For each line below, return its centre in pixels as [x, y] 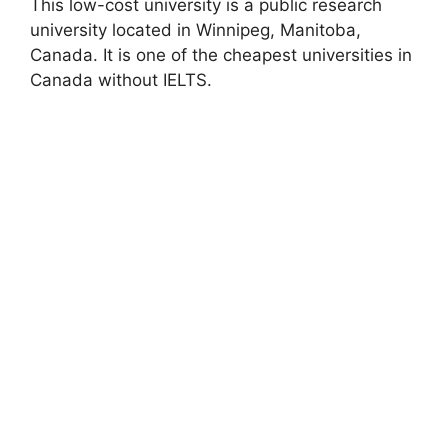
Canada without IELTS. [123, 80]
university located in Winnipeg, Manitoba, [195, 30]
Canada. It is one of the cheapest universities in [221, 55]
